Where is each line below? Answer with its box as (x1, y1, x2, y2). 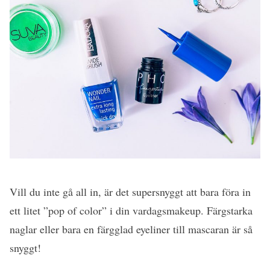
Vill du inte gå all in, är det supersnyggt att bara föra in (10, 184, 251, 199)
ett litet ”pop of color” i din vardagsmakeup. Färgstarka (10, 203, 253, 218)
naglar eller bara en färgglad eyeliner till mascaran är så (10, 222, 253, 237)
